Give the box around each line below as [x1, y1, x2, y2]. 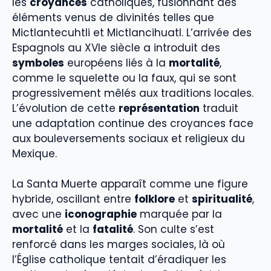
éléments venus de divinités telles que [12, 10, 214, 25]
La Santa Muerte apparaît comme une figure [12, 177, 248, 192]
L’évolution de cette [12, 100, 119, 116]
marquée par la [137, 207, 222, 222]
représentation [119, 100, 200, 116]
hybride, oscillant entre [12, 192, 134, 207]
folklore [134, 192, 175, 207]
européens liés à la [64, 55, 169, 70]
